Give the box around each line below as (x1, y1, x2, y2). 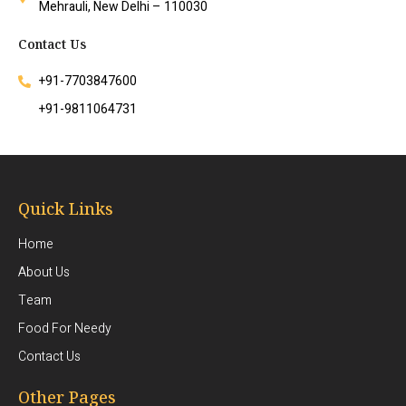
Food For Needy (18, 319, 111, 339)
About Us (18, 263, 70, 283)
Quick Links (18, 198, 113, 220)
